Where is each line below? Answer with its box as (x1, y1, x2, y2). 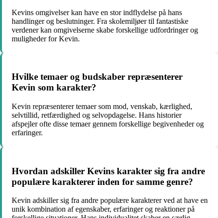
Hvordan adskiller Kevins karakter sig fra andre (12, 165, 205, 176)
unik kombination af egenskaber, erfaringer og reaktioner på (12, 205, 195, 214)
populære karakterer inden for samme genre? (12, 176, 193, 187)
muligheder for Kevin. (12, 34, 80, 43)
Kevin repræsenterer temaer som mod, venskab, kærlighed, (12, 102, 192, 110)
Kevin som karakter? (12, 82, 96, 93)
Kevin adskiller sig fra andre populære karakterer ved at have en (12, 196, 208, 205)
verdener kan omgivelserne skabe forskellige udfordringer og (12, 25, 198, 34)
